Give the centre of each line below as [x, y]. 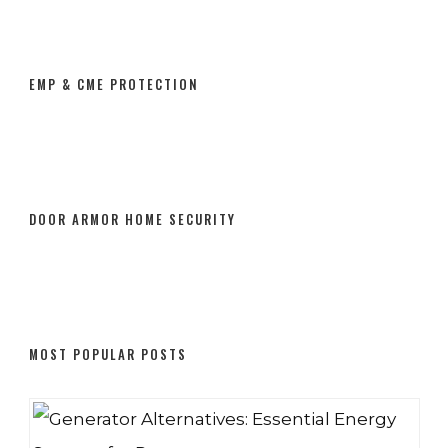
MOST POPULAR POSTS [107, 353]
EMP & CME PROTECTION [113, 83]
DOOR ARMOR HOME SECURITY [132, 218]
